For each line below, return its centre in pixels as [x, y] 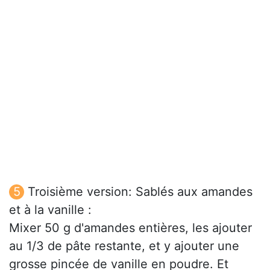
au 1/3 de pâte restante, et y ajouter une [124, 246]
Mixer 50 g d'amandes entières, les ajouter [130, 228]
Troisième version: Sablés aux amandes [140, 192]
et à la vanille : [50, 210]
